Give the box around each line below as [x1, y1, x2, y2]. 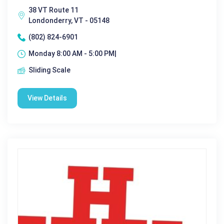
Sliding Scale [28, 66, 70, 74]
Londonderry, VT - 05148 [28, 16, 109, 25]
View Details [27, 94, 67, 102]
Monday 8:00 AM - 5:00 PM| [28, 49, 116, 58]
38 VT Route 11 [28, 6, 78, 14]
